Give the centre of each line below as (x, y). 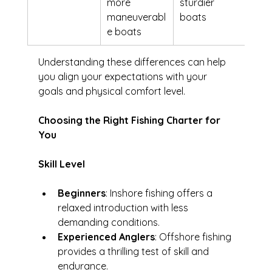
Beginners (81, 193)
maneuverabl (136, 17)
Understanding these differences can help (133, 62)
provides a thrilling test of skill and (134, 252)
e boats (124, 32)
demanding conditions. (108, 223)
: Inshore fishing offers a (160, 193)
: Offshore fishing (194, 237)
